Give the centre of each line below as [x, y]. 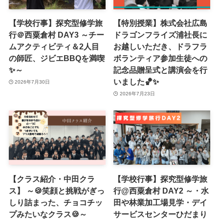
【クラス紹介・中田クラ [52, 179]
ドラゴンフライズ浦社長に [161, 35]
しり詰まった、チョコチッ [55, 202]
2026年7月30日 [33, 82]
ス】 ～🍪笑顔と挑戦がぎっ [56, 190]
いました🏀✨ [136, 82]
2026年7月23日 [137, 93]
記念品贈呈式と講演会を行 [161, 70]
